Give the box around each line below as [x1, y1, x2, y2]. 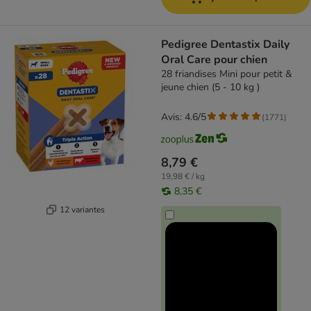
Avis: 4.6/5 [161, 110, 206, 124]
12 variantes [60, 203, 105, 215]
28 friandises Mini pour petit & [161, 67, 292, 81]
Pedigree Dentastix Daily [161, 37, 289, 52]
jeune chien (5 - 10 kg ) [161, 81, 260, 94]
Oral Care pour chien [161, 52, 267, 67]
